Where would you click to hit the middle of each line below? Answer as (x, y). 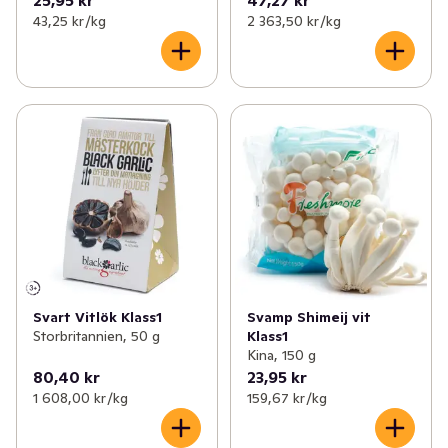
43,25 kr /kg (69, 20)
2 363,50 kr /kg (293, 20)
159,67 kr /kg (286, 398)
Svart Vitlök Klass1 (97, 317)
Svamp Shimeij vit (308, 317)
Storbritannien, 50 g (96, 336)
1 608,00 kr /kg (80, 398)
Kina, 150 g (281, 355)
